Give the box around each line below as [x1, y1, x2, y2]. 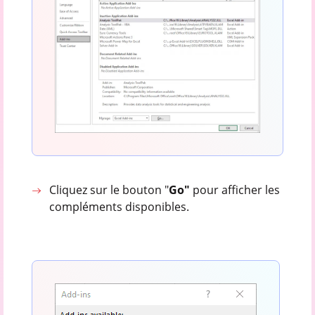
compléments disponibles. [49, 198, 190, 214]
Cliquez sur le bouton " [49, 181, 169, 198]
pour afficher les [193, 181, 281, 198]
